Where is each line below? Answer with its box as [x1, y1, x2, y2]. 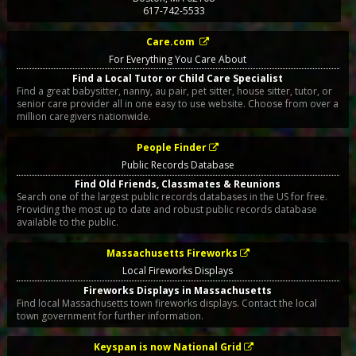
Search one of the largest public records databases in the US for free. [16, 190, 327, 204]
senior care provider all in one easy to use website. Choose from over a [16, 96, 339, 110]
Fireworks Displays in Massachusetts [83, 283, 273, 297]
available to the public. [16, 215, 118, 230]
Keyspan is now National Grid [94, 339, 242, 354]
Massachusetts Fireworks [106, 246, 238, 261]
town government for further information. [16, 308, 203, 323]
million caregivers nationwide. [16, 109, 151, 123]
